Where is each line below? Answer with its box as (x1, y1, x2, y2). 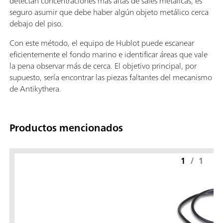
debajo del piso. (9, 16, 63, 31)
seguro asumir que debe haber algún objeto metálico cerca (9, 5, 209, 19)
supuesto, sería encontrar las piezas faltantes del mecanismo (9, 70, 212, 85)
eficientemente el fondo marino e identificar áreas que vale (9, 47, 208, 62)
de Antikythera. (9, 82, 61, 96)
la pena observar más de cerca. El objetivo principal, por (9, 59, 197, 73)
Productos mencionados (9, 118, 123, 136)
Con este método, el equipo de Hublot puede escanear (9, 36, 194, 50)
